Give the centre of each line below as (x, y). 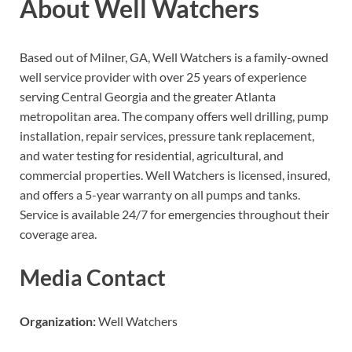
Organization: (58, 321)
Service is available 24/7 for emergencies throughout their (174, 214)
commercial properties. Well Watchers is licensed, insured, (175, 175)
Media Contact (93, 278)
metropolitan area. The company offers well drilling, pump (174, 116)
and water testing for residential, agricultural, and (152, 156)
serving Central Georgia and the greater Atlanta (148, 97)
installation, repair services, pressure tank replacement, (167, 136)
